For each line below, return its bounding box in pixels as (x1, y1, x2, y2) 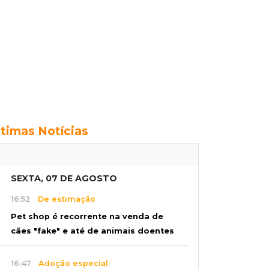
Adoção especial (31, 258, 108, 268)
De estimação (31, 194, 95, 204)
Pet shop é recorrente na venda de (11, 212, 163, 222)
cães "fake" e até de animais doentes (11, 226, 174, 236)
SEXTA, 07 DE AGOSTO (11, 173, 117, 184)
